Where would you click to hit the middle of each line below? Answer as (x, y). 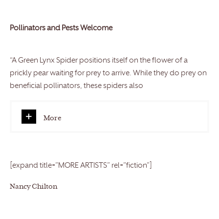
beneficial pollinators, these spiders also (77, 87)
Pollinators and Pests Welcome (61, 29)
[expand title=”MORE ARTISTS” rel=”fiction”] (81, 166)
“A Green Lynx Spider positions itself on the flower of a (99, 61)
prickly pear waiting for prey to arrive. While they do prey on (108, 74)
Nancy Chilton (33, 187)
